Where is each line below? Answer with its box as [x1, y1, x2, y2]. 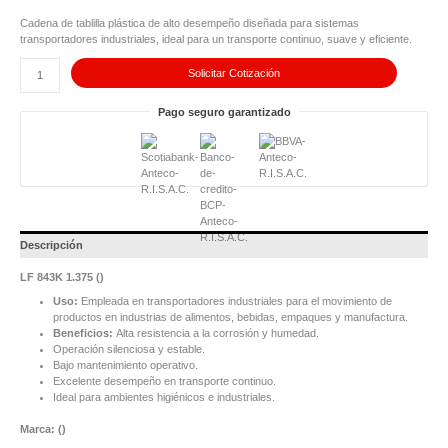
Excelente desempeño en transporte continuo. [52, 374, 276, 387]
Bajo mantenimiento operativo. [52, 358, 198, 371]
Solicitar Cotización [187, 66, 280, 79]
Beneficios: [52, 326, 116, 339]
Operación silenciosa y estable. [52, 342, 205, 355]
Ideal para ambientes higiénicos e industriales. [52, 390, 275, 403]
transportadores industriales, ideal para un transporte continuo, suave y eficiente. [20, 32, 412, 45]
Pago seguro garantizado [157, 105, 291, 118]
